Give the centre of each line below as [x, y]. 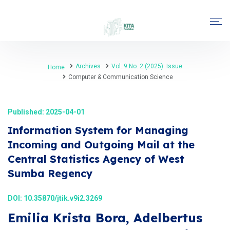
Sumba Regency [50, 173]
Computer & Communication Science [120, 77]
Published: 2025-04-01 [46, 112]
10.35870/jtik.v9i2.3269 [63, 198]
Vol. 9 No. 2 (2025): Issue [147, 66]
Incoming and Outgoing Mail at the [101, 145]
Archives [88, 66]
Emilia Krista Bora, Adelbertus [105, 218]
